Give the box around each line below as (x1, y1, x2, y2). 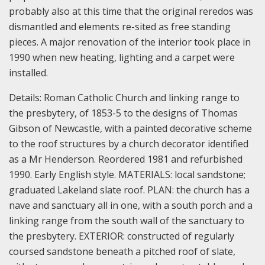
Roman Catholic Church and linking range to (44, 91, 240, 104)
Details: (9, 91, 44, 104)
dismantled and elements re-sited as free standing (9, 20, 231, 33)
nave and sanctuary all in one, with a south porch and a (9, 198, 253, 212)
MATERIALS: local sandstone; (118, 167, 245, 181)
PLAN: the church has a (147, 183, 250, 196)
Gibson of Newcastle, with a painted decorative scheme (9, 121, 252, 135)
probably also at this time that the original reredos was (9, 4, 253, 18)
